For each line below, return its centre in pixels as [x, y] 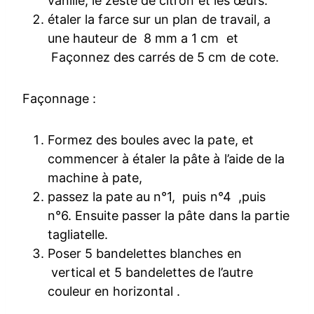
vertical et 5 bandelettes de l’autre [150, 273]
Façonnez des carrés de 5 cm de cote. [163, 57]
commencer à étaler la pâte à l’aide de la [166, 159]
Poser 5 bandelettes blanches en [145, 254]
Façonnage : [60, 99]
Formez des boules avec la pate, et [151, 140]
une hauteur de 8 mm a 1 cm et [143, 39]
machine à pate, [95, 178]
